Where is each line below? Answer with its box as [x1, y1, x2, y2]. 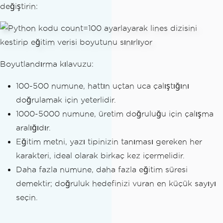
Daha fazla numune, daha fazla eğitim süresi [16, 165, 188, 174]
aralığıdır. [16, 123, 51, 132]
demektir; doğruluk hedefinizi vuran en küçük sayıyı [16, 179, 216, 188]
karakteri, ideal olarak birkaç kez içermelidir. [16, 151, 185, 160]
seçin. [16, 193, 38, 202]
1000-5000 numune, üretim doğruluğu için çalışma [16, 110, 214, 118]
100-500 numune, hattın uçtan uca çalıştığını [16, 82, 189, 91]
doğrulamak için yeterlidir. [16, 96, 116, 105]
